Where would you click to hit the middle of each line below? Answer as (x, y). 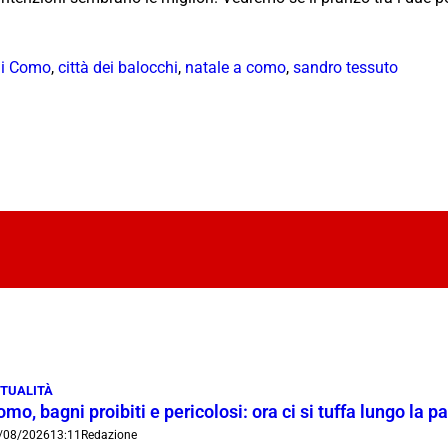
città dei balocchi (118, 67)
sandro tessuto (345, 67)
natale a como (235, 67)
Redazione (109, 434)
